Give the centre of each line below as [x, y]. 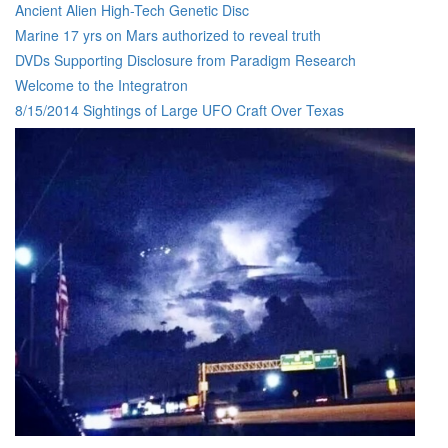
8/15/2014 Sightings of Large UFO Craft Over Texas [179, 110]
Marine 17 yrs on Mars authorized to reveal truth [168, 35]
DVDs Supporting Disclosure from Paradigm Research [185, 60]
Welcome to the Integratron [101, 85]
